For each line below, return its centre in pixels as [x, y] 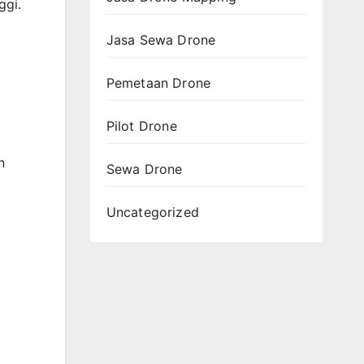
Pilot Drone [141, 126]
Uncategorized [153, 212]
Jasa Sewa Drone [161, 39]
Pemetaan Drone [158, 82]
